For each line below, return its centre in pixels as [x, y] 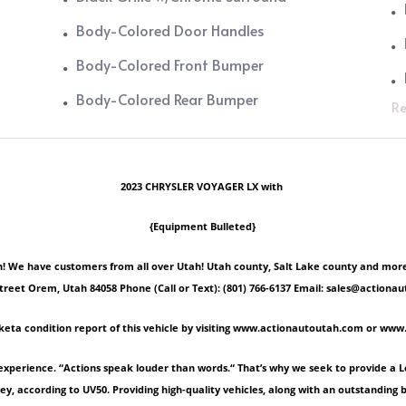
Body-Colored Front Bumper [170, 65]
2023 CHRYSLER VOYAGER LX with [203, 187]
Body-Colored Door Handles [170, 30]
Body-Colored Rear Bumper [168, 99]
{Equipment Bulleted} [203, 227]
